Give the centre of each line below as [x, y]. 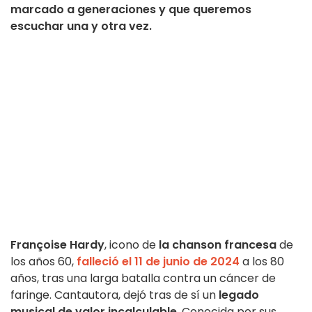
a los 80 [262, 262]
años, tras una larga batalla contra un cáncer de [143, 279]
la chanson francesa [218, 245]
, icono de [132, 245]
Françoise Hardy [57, 245]
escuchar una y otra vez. [81, 26]
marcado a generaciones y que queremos [131, 10]
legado [239, 295]
